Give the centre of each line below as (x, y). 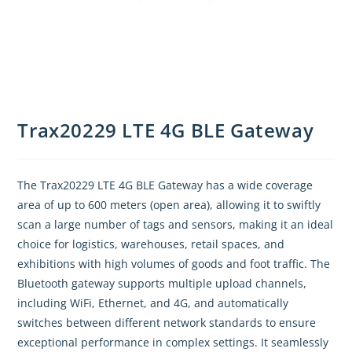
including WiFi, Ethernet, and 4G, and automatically (153, 303)
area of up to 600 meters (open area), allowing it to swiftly (169, 205)
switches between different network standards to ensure (167, 323)
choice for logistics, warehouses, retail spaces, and (151, 244)
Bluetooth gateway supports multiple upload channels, (162, 284)
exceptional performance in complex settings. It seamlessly (173, 343)
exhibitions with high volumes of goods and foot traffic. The (174, 264)
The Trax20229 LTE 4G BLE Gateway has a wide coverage (165, 185)
